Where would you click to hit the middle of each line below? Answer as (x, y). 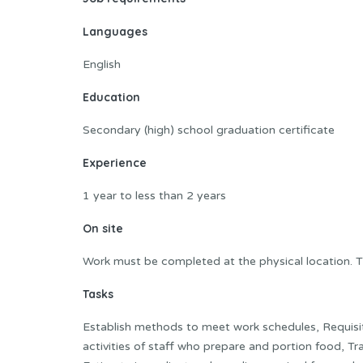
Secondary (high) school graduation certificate (209, 130)
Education (111, 97)
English (102, 64)
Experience (115, 162)
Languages (115, 31)
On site (103, 228)
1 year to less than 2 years (154, 195)
